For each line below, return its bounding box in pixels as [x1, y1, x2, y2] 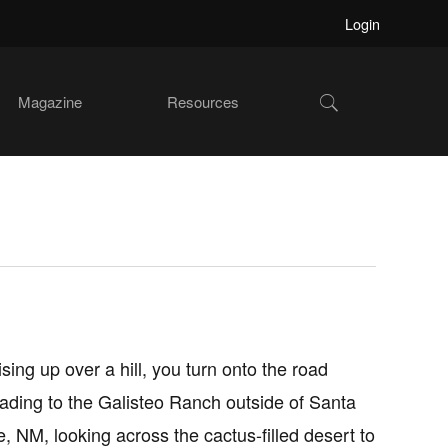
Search [323, 105, 370, 126]
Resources [167, 91, 239, 112]
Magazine [18, 91, 82, 112]
